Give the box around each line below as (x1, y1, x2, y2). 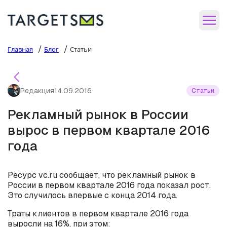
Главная (8, 45, 33, 54)
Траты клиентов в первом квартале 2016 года (8, 208, 188, 219)
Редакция (20, 86, 54, 95)
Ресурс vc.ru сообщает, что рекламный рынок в (8, 170, 196, 180)
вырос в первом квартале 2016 (8, 122, 210, 139)
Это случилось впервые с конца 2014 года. (8, 190, 177, 201)
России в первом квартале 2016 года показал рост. (8, 180, 211, 191)
